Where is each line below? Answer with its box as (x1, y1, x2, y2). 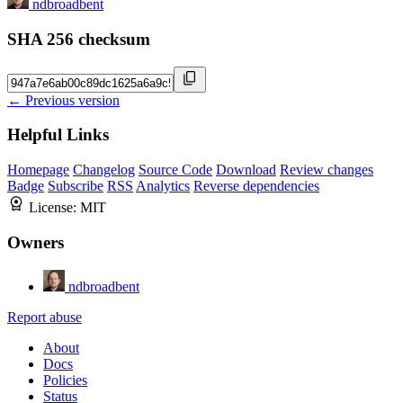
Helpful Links (7, 125, 109, 145)
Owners (7, 232, 64, 252)
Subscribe (48, 178, 103, 194)
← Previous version (7, 92, 120, 108)
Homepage (7, 162, 69, 178)
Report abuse (7, 309, 82, 325)
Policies (43, 372, 87, 388)
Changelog (73, 162, 135, 178)
